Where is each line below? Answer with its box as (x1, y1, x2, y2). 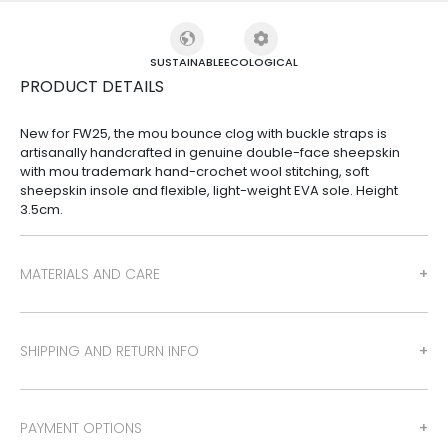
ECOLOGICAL (224, 54, 298, 71)
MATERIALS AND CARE (20, 264, 160, 285)
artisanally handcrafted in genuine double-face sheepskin (20, 143, 400, 163)
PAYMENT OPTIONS (20, 418, 142, 439)
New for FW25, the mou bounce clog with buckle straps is (20, 124, 387, 144)
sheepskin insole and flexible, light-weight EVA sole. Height (20, 181, 398, 201)
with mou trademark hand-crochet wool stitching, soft (20, 162, 369, 182)
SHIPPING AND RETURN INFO (20, 341, 199, 362)
